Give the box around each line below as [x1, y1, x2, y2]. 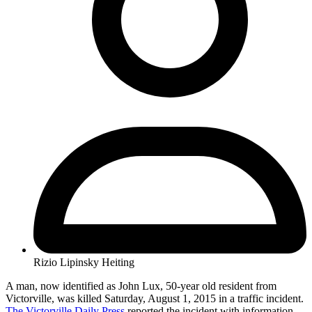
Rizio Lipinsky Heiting [33, 256, 134, 268]
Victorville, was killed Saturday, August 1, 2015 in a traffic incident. [6, 292, 304, 304]
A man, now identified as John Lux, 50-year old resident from [6, 279, 276, 292]
